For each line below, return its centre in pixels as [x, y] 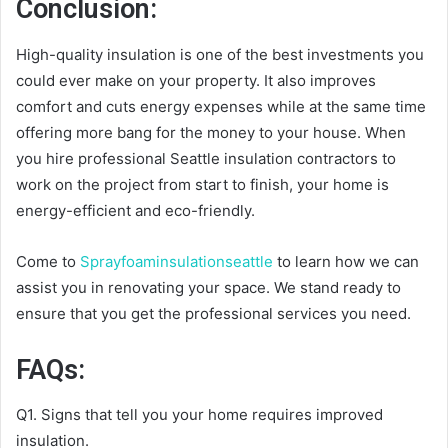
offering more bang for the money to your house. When [211, 132]
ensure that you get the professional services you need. [213, 313]
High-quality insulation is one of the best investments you [220, 54]
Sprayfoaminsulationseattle [176, 261]
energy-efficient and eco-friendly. [135, 210]
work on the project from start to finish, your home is [202, 184]
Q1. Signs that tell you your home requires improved [199, 414]
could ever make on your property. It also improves [196, 80]
